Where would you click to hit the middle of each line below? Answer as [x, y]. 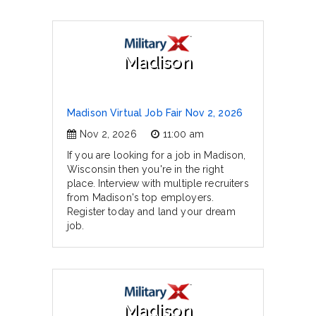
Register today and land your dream [151, 212]
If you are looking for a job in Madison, [157, 155]
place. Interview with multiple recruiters [158, 183]
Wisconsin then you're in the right [145, 169]
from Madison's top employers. [141, 197]
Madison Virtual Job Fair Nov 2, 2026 [155, 113]
